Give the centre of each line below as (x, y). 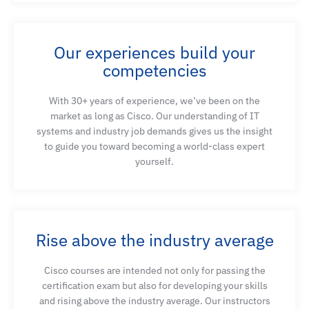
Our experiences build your (154, 52)
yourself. (154, 161)
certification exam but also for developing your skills (154, 285)
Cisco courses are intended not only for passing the (154, 270)
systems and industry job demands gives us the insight (154, 131)
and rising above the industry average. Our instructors (154, 300)
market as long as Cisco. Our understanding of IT (154, 116)
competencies (154, 70)
